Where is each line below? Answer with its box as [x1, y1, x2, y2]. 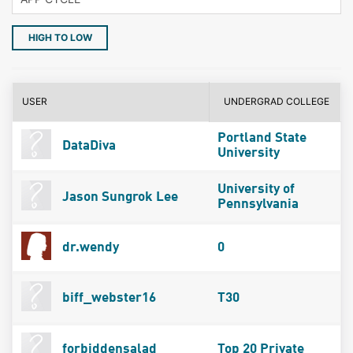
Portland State [217, 131, 307, 145]
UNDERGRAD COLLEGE [224, 95, 330, 107]
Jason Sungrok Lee [58, 190, 178, 204]
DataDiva [58, 139, 116, 153]
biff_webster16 [58, 291, 156, 305]
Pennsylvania [217, 197, 299, 211]
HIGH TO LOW [28, 31, 92, 43]
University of [217, 182, 295, 196]
